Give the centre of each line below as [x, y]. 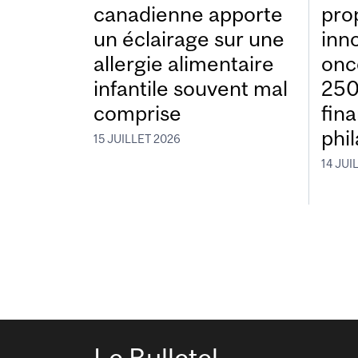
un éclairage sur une [189, 39]
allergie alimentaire [184, 64]
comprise [137, 113]
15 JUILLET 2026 [137, 139]
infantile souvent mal [191, 89]
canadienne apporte [188, 14]
